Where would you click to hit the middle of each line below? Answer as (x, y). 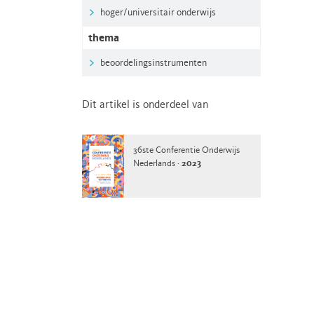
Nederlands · (157, 164)
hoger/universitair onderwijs (158, 13)
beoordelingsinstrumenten (153, 63)
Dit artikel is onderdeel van (145, 105)
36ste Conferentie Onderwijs (186, 150)
